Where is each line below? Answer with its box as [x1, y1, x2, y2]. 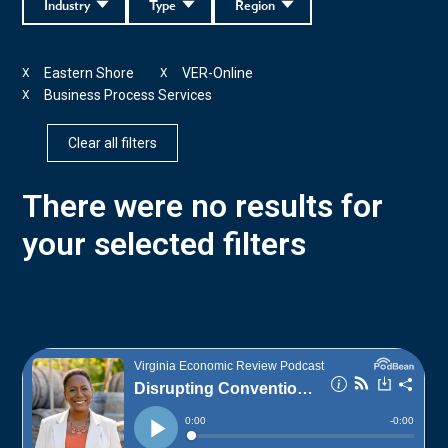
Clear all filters [68, 134, 158, 151]
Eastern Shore [44, 64, 135, 81]
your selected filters [22, 224, 307, 263]
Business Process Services [44, 86, 213, 103]
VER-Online [182, 64, 254, 81]
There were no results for [22, 186, 384, 225]
